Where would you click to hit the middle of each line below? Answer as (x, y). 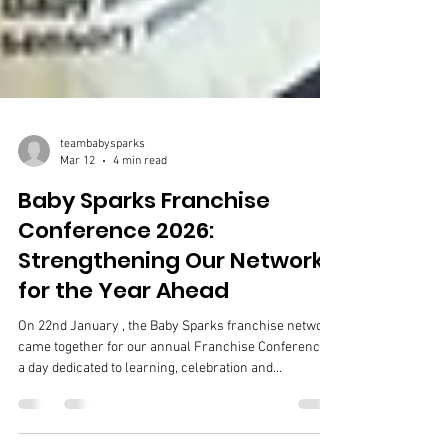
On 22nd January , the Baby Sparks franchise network (177, 386)
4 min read (140, 220)
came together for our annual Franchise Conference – (174, 407)
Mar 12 (77, 220)
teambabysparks (102, 204)
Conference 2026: (116, 290)
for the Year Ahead (123, 350)
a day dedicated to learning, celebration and (145, 428)
